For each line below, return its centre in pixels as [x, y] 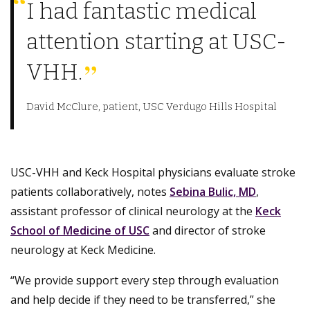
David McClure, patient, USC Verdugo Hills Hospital [151, 107]
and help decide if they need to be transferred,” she [143, 299]
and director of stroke [208, 230]
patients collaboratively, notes [90, 191]
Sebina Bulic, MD [213, 191]
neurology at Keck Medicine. [83, 249]
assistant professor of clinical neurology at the [133, 211]
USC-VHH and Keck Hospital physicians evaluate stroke [153, 172]
